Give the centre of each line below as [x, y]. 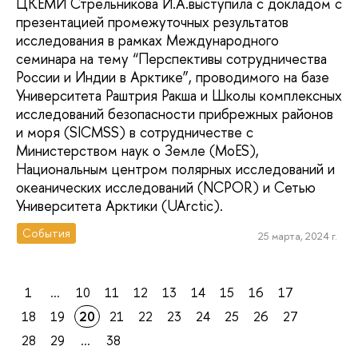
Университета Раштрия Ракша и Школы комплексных [179, 96]
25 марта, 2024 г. [297, 235]
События [47, 233]
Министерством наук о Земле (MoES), [137, 151]
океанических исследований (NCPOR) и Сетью [166, 188]
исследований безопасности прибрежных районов [175, 114]
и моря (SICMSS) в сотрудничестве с [135, 133]
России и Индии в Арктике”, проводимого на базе [173, 78]
